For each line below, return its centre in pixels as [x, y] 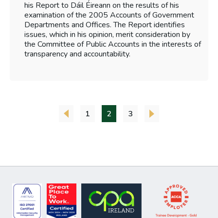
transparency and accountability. [77, 54]
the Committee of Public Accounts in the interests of [113, 45]
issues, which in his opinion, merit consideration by [107, 35]
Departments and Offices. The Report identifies [105, 25]
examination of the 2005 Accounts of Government [109, 15]
